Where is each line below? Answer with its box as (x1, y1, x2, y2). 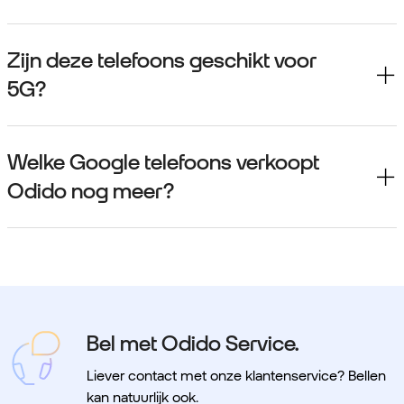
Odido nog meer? (7, 178, 174, 204)
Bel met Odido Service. (87, 330, 298, 356)
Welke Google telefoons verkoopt (7, 149, 319, 175)
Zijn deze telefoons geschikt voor (7, 47, 317, 73)
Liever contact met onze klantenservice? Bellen (87, 366, 386, 384)
